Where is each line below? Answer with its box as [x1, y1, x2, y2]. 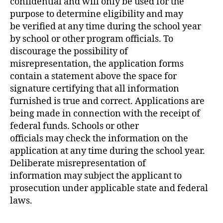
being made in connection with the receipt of [10, 108, 200, 119]
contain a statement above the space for [10, 70, 177, 82]
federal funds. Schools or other [10, 120, 139, 132]
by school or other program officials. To [10, 33, 173, 45]
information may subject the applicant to [10, 170, 182, 182]
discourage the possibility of [10, 45, 128, 57]
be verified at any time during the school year [10, 20, 201, 32]
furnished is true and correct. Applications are [10, 95, 205, 107]
